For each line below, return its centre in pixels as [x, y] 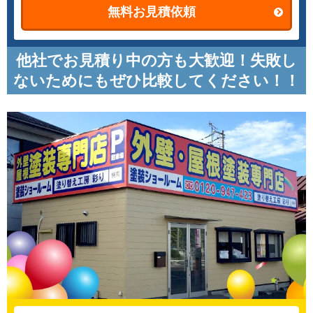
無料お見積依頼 [151, 12]
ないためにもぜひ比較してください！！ [156, 81]
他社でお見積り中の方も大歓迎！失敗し [156, 60]
